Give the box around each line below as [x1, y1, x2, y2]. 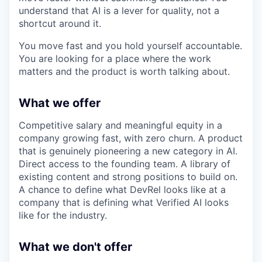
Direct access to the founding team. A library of [19, 158, 230, 170]
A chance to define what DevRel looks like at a [19, 184, 226, 195]
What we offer [19, 96, 101, 110]
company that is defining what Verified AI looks [19, 196, 229, 208]
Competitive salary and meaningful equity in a [19, 119, 222, 131]
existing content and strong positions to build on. [19, 171, 237, 182]
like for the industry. [19, 209, 107, 221]
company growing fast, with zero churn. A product [19, 132, 243, 144]
